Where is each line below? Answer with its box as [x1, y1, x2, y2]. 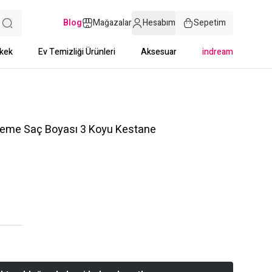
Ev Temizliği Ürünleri [38, 46, 115, 58]
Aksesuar [141, 46, 177, 58]
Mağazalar [93, 16, 132, 29]
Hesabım [143, 16, 175, 29]
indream [202, 46, 233, 58]
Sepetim [194, 16, 226, 29]
